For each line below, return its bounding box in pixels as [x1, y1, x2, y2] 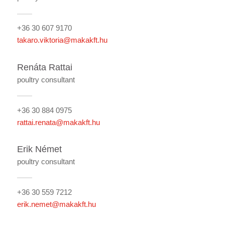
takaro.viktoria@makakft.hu [17, 36, 107, 45]
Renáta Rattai [17, 62, 72, 72]
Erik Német [17, 144, 62, 155]
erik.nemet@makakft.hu [17, 199, 96, 208]
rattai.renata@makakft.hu [17, 118, 100, 127]
